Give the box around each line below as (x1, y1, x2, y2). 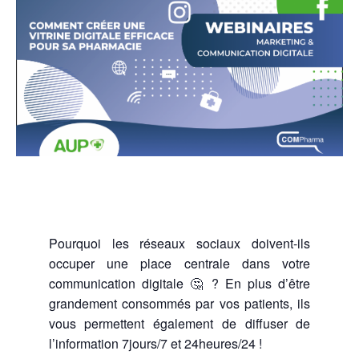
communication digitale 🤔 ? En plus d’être (48, 273, 311, 292)
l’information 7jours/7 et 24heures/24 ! (48, 333, 262, 353)
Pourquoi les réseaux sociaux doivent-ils (48, 233, 311, 252)
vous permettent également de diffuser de (48, 313, 311, 333)
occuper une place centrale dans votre (48, 253, 311, 272)
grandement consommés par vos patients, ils (48, 293, 311, 313)
